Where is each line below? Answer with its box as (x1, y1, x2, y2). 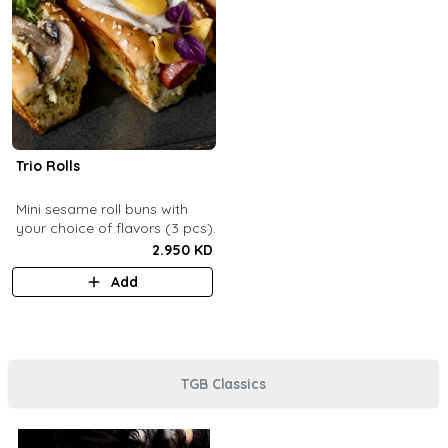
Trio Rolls (15, 157, 80, 175)
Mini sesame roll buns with (15, 200, 188, 218)
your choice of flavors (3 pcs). (15, 219, 216, 237)
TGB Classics (181, 374, 267, 393)
